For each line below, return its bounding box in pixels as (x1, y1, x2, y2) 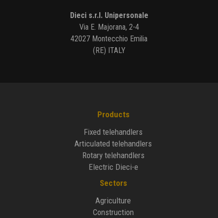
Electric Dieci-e (88, 162, 138, 172)
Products (97, 109, 129, 119)
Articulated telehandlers (74, 138, 152, 148)
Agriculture (95, 195, 131, 205)
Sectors (99, 178, 127, 188)
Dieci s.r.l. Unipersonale (70, 10, 148, 20)
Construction (92, 207, 134, 217)
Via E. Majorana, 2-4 (79, 22, 139, 32)
